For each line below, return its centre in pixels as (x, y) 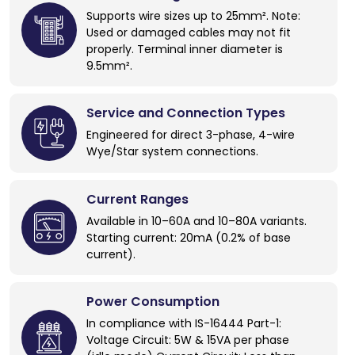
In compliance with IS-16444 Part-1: (184, 323)
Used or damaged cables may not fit (189, 32)
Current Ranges (137, 199)
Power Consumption (153, 301)
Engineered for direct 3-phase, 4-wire (191, 135)
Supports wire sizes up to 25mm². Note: (193, 15)
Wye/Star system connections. (172, 152)
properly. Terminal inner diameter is (185, 49)
